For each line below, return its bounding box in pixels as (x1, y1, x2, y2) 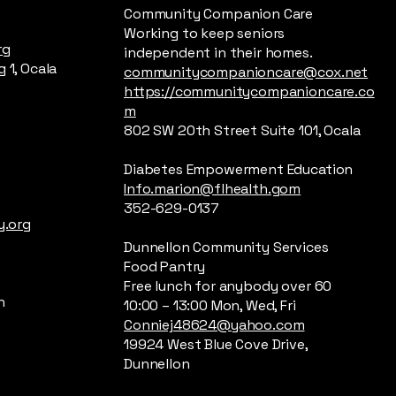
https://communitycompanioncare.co (124, 82, 375, 101)
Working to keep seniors (124, 24, 286, 42)
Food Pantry (124, 257, 206, 276)
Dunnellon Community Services (124, 238, 329, 256)
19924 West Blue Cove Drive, (124, 335, 308, 354)
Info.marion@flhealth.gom (124, 179, 301, 198)
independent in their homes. (124, 43, 313, 62)
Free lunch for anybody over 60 (124, 277, 332, 295)
